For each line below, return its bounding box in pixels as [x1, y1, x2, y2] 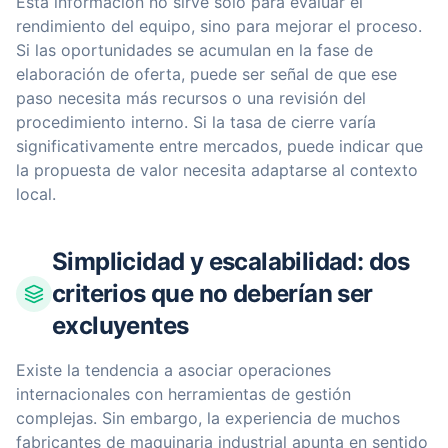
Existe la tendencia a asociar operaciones [16, 360, 331, 380]
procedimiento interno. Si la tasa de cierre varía [16, 112, 376, 132]
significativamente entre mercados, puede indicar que [16, 136, 423, 156]
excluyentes [52, 311, 189, 340]
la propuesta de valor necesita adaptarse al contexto [16, 160, 418, 180]
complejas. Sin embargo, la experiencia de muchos [16, 408, 400, 428]
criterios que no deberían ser [52, 279, 373, 308]
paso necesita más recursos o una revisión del [16, 88, 366, 108]
